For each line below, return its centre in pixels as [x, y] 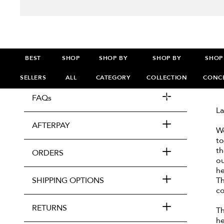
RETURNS [49, 208]
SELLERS [33, 77]
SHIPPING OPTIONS [68, 180]
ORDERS [48, 153]
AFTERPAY [51, 125]
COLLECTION [167, 77]
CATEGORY [113, 77]
